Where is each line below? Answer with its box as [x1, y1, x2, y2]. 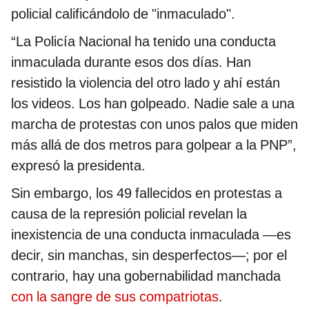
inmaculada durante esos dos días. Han [11, 54, 251, 71]
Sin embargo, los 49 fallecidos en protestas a [11, 185, 282, 202]
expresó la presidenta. [11, 157, 146, 175]
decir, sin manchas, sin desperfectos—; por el [11, 247, 287, 264]
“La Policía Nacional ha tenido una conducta [11, 33, 276, 50]
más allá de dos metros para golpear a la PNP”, [11, 137, 297, 154]
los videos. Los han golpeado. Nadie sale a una [11, 95, 295, 112]
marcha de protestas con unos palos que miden [11, 116, 298, 133]
